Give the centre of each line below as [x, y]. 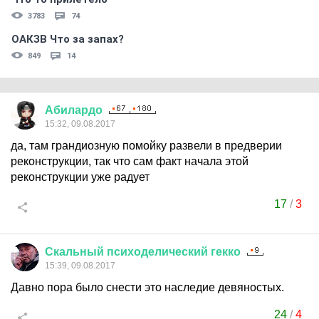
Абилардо [74, 110]
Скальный [74, 252]
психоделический [157, 252]
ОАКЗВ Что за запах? [68, 39]
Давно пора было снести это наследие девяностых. [147, 287]
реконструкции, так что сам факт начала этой [130, 161]
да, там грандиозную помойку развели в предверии [146, 146]
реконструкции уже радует [80, 177]
